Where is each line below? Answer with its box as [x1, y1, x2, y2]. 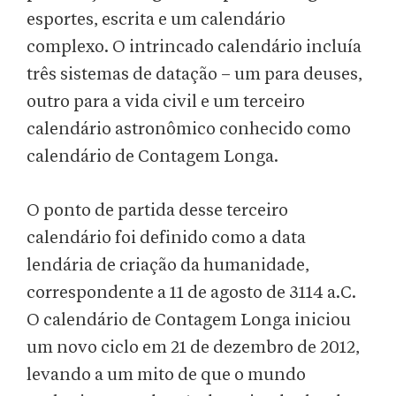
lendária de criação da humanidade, [27, 256, 309, 275]
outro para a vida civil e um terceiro [27, 93, 305, 111]
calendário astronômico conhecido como [27, 120, 351, 139]
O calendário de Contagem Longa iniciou [27, 311, 351, 330]
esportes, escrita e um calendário [27, 11, 286, 29]
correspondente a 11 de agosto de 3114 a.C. [27, 284, 356, 302]
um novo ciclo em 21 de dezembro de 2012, [27, 339, 360, 357]
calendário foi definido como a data [27, 229, 306, 247]
